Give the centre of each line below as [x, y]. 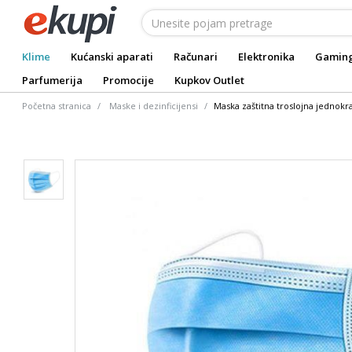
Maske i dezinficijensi [154, 106]
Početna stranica [57, 106]
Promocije [128, 80]
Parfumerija [52, 80]
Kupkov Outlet [209, 80]
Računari [196, 57]
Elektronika [266, 57]
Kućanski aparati [112, 57]
